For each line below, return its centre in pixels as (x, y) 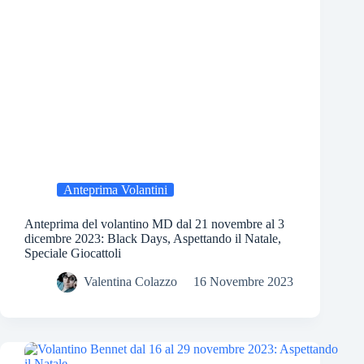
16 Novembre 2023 (243, 282)
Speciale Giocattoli (73, 253)
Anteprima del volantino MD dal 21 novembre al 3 (154, 224)
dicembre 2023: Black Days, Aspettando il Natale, (153, 239)
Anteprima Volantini (115, 190)
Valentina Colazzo (130, 282)
